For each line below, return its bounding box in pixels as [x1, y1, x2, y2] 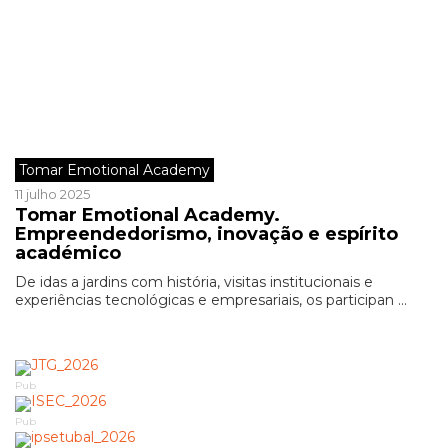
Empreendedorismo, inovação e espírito [15, 223, 398, 245]
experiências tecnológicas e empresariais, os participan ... [15, 291, 407, 309]
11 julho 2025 [15, 186, 90, 202]
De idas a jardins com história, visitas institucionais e [15, 273, 373, 291]
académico [15, 242, 126, 264]
